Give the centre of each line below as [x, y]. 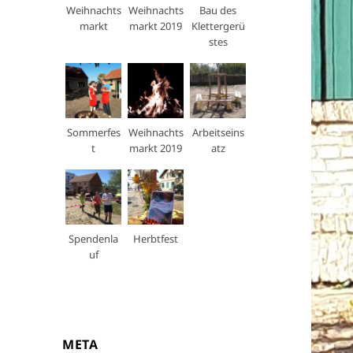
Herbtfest [156, 239]
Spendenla [94, 239]
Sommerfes [93, 133]
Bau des [218, 11]
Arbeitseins [218, 133]
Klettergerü [218, 26]
